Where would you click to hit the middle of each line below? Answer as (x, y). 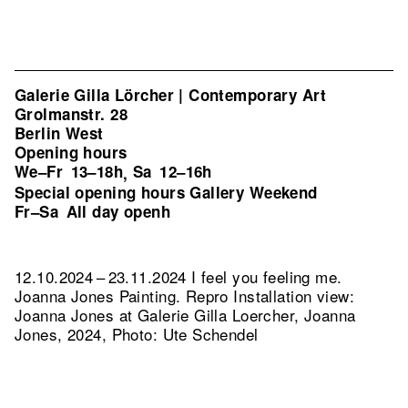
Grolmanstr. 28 (71, 114)
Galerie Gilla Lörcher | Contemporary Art (170, 95)
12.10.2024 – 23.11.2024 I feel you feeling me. (178, 276)
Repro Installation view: (270, 296)
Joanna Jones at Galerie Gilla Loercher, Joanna (185, 315)
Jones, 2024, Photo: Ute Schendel (137, 334)
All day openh (118, 211)
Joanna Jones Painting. (100, 296)
